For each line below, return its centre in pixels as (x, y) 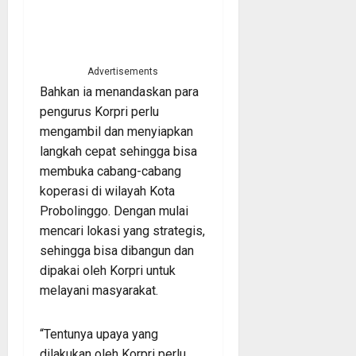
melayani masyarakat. (101, 290)
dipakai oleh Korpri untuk (108, 270)
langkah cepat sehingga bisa (118, 151)
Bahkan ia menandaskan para (119, 91)
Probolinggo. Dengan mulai (114, 211)
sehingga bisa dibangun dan (117, 250)
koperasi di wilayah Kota (107, 191)
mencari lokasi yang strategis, (122, 230)
